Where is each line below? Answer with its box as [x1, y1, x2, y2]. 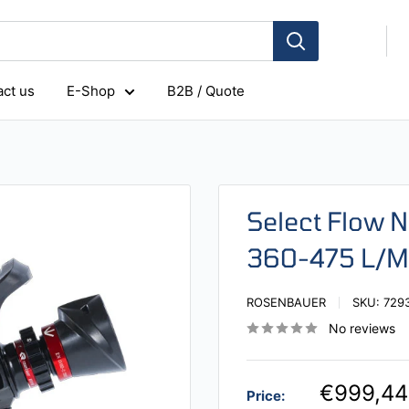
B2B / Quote [167, 82, 245, 100]
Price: [246, 387, 285, 404]
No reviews [329, 320, 395, 336]
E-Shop [67, 82, 115, 100]
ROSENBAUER [246, 295, 326, 309]
